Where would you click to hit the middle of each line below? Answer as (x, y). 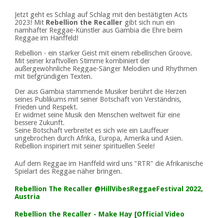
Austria (27, 197)
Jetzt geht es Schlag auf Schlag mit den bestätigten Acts (101, 15)
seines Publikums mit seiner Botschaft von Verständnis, (98, 99)
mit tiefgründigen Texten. (54, 76)
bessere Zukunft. (40, 123)
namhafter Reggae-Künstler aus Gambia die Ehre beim (99, 30)
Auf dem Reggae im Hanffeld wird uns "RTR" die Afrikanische (109, 163)
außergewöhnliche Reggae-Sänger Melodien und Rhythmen (106, 69)
